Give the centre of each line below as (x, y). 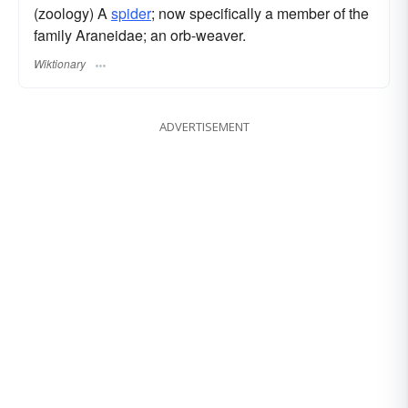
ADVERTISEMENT (204, 126)
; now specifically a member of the (260, 14)
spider (131, 14)
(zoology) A (72, 14)
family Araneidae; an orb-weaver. (140, 36)
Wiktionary (60, 63)
